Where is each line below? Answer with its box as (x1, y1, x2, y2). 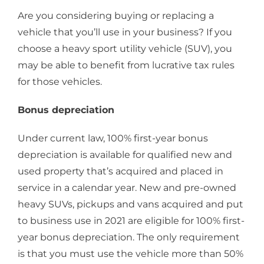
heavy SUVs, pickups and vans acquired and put (18, 198, 243, 210)
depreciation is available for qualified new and (18, 148, 232, 160)
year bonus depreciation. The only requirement (18, 231, 240, 243)
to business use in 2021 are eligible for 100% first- (18, 214, 245, 226)
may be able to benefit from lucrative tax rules (18, 59, 235, 71)
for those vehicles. (18, 75, 102, 87)
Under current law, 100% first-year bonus (18, 132, 208, 144)
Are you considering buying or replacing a (18, 9, 214, 21)
